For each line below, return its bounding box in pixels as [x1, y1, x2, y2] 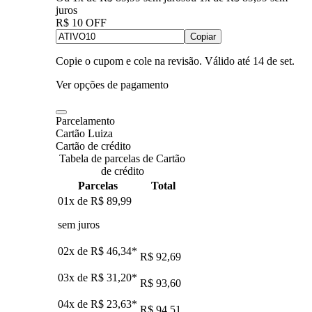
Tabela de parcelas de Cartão [59, 152, 185, 164]
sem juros [58, 218, 100, 231]
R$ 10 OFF [56, 16, 107, 29]
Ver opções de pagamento [56, 78, 169, 91]
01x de [58, 194, 91, 207]
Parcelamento [56, 114, 115, 127]
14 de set [253, 54, 292, 67]
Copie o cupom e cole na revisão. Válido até [56, 54, 250, 67]
